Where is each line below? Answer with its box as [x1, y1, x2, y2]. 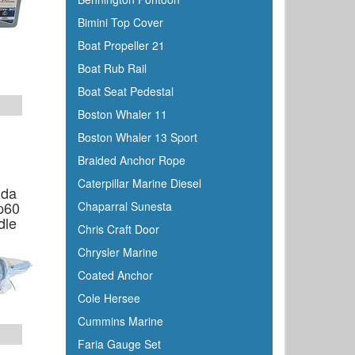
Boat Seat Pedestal [77, 83, 174, 99]
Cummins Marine [77, 313, 163, 329]
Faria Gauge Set [77, 336, 161, 352]
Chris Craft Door [77, 221, 159, 237]
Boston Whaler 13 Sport [77, 129, 197, 145]
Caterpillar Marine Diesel [77, 175, 201, 191]
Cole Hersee [77, 290, 140, 306]
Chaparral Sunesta [77, 198, 172, 214]
